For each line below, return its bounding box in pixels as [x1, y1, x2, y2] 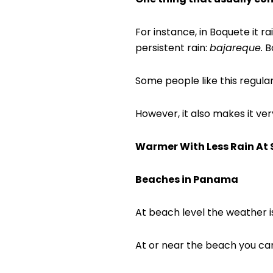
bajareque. [210, 41, 263, 55]
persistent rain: [135, 41, 210, 55]
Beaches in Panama [135, 172, 238, 187]
